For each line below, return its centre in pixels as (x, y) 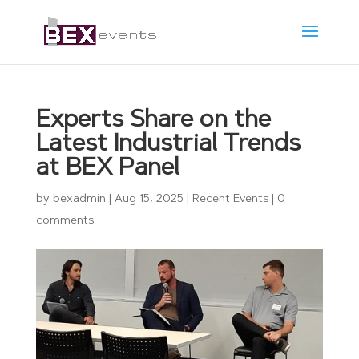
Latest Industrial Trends (168, 145)
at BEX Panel (107, 169)
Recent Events (230, 200)
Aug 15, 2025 (149, 200)
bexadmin (79, 200)
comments (65, 221)
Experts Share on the (153, 121)
